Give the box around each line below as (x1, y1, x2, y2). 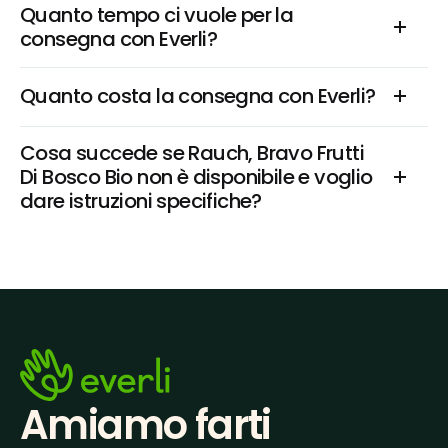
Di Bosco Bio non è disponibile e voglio (20, 163, 373, 191)
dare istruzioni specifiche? (20, 187, 262, 215)
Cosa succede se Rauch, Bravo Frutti (20, 139, 364, 167)
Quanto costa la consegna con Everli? (20, 82, 376, 110)
